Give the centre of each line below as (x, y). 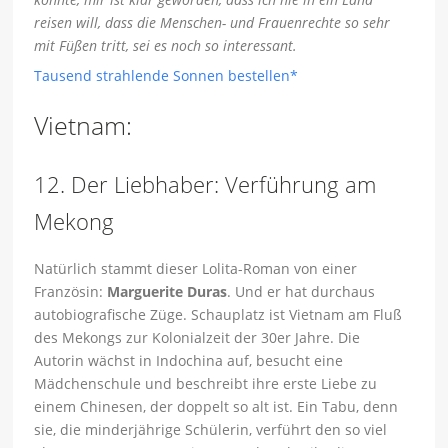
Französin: (71, 292)
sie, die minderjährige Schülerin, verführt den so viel (211, 430)
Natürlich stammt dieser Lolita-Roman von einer (196, 269)
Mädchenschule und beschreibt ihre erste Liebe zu (206, 384)
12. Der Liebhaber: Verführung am (205, 184)
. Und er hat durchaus (301, 292)
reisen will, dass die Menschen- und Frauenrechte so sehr (212, 23)
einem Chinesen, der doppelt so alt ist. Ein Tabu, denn (216, 407)
